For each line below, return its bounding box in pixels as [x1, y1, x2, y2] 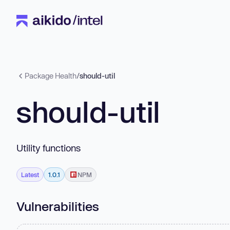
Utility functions [16, 142, 81, 154]
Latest [21, 170, 39, 178]
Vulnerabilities [16, 198, 99, 214]
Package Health [25, 71, 76, 80]
